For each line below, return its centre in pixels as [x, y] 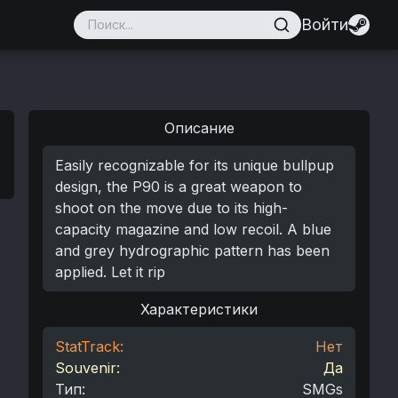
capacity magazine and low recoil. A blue [193, 229]
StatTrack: [89, 346]
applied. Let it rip [110, 272]
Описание [199, 128]
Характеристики [199, 309]
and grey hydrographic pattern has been [192, 251]
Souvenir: [88, 368]
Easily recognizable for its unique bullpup [195, 165]
